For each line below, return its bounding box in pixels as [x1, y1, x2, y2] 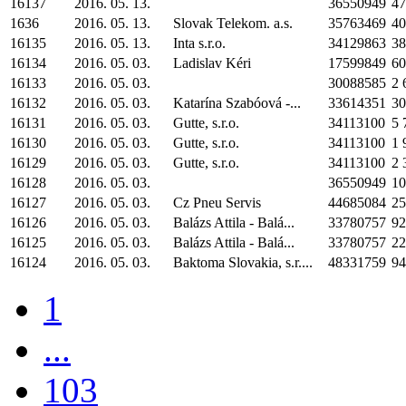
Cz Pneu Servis [173, 195, 261, 210]
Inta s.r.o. [173, 35, 226, 51]
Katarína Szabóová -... [173, 95, 301, 111]
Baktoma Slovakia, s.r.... [173, 255, 313, 270]
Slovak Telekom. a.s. [173, 15, 293, 31]
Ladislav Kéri [173, 55, 251, 71]
